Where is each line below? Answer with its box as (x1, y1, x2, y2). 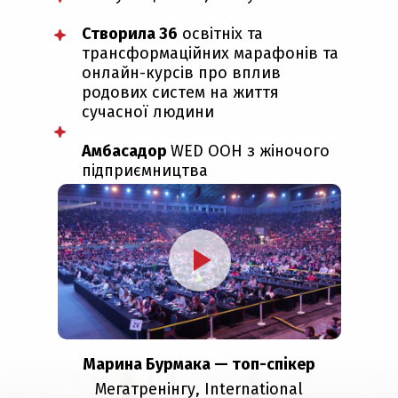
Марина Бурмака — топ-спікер (83, 354, 315, 374)
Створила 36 (82, 24, 178, 44)
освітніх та (178, 24, 263, 44)
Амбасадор (82, 141, 171, 161)
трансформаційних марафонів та (82, 44, 338, 63)
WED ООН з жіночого (171, 141, 330, 161)
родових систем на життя (82, 83, 279, 102)
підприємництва (82, 161, 208, 180)
